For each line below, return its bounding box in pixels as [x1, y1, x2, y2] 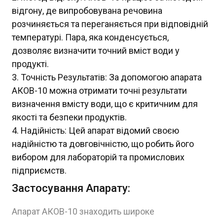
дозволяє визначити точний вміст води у [12, 45, 180, 56]
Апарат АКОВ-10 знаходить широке [12, 206, 154, 217]
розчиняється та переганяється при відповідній [12, 19, 208, 30]
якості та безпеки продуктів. [12, 112, 127, 123]
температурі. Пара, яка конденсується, [12, 32, 169, 43]
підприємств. [12, 165, 67, 176]
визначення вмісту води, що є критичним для [12, 99, 198, 110]
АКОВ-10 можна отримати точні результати [12, 85, 187, 96]
